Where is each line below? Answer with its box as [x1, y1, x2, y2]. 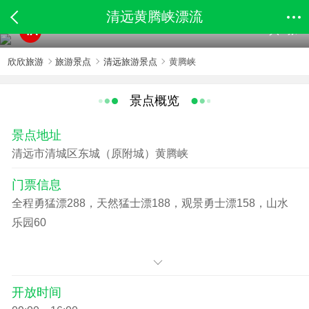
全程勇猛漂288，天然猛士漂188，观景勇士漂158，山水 [11, 197, 288, 210]
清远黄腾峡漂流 [106, 9, 203, 24]
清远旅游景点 [103, 56, 157, 67]
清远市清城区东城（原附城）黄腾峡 [11, 148, 188, 160]
